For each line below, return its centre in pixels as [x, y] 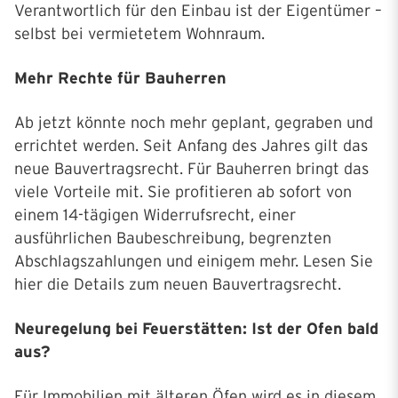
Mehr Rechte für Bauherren [120, 79]
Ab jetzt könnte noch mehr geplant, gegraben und [194, 123]
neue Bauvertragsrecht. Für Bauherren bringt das [191, 169]
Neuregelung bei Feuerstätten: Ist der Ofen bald [196, 329]
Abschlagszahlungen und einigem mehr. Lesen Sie [194, 262]
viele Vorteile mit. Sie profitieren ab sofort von [183, 192]
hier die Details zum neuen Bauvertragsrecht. [178, 285]
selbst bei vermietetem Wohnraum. [139, 34]
